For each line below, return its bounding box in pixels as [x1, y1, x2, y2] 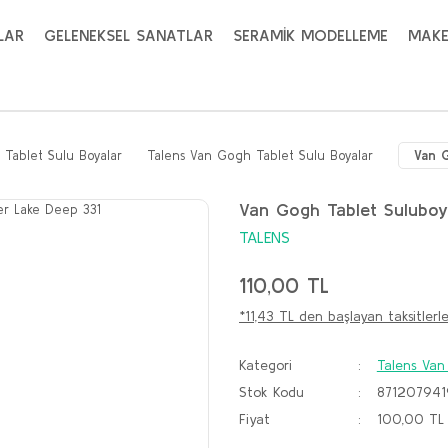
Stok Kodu [239, 384, 304, 400]
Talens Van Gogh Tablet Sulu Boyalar [147, 148, 373, 163]
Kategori [239, 357, 292, 373]
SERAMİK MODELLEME [233, 26, 388, 44]
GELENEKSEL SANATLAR [44, 26, 213, 44]
